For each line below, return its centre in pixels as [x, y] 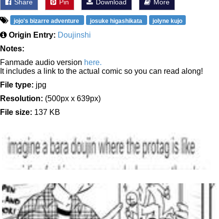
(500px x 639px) [72, 99]
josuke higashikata [117, 21]
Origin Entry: [32, 35]
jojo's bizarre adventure [47, 21]
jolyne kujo [167, 21]
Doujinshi [74, 35]
